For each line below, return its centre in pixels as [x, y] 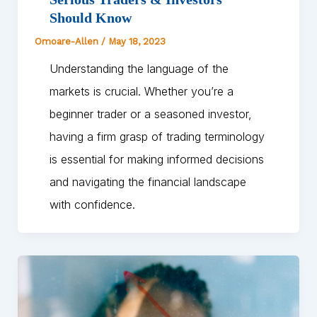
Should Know [90, 17]
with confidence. [92, 204]
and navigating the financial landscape [148, 181]
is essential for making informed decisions [156, 159]
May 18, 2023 [137, 41]
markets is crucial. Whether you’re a [141, 91]
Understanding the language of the [139, 68]
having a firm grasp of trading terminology [157, 136]
